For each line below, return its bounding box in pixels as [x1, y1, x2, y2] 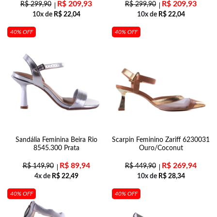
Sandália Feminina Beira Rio [15, 137, 97, 143]
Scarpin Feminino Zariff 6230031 [112, 137, 210, 143]
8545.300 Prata [33, 145, 79, 152]
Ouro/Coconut [139, 145, 183, 152]
